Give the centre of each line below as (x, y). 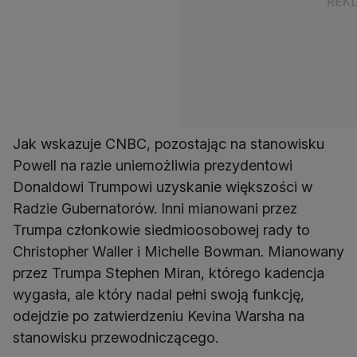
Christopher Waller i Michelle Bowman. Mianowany (178, 251)
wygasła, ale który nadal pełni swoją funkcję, (159, 294)
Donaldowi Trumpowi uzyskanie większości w (163, 186)
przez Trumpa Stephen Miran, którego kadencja (169, 273)
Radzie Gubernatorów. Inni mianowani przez (155, 208)
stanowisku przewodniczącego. (116, 337)
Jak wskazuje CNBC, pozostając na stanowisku (169, 143)
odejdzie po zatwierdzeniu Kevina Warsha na (159, 316)
